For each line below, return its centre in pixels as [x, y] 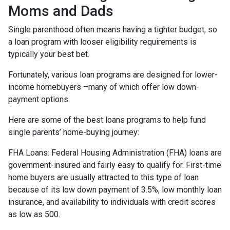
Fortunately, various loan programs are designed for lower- [113, 75]
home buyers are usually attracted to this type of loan [103, 177]
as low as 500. [34, 214]
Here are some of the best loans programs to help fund [107, 120]
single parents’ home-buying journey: [74, 132]
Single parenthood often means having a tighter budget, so [113, 30]
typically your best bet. [50, 54]
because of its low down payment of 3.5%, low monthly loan [115, 190]
